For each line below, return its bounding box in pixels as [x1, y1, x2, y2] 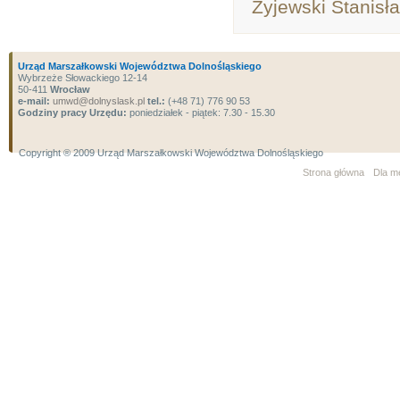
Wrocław [50, 84, 90, 95]
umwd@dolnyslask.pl [50, 96, 145, 106]
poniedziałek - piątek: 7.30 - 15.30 [127, 107, 275, 118]
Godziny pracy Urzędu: [18, 107, 127, 118]
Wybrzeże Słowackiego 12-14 [18, 72, 147, 83]
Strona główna [303, 167, 364, 178]
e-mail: [18, 96, 50, 106]
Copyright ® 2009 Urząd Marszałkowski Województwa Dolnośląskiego [19, 147, 323, 158]
